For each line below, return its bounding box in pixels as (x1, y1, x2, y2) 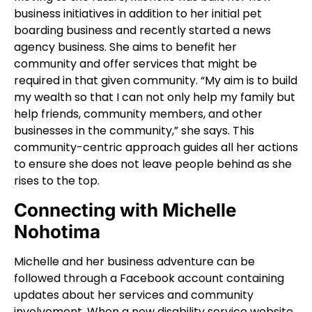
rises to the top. (14, 172, 100, 189)
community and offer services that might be (14, 55, 257, 72)
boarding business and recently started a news (14, 22, 271, 38)
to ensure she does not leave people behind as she (14, 155, 292, 172)
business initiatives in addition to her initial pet (14, 5, 262, 22)
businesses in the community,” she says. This (14, 122, 254, 139)
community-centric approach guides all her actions (14, 139, 298, 155)
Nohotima (14, 221, 100, 243)
